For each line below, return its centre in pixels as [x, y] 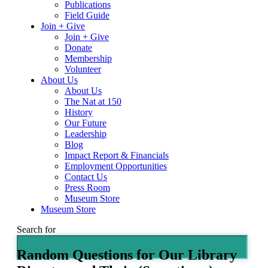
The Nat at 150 [93, 102]
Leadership [86, 134]
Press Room [87, 188]
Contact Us [86, 177]
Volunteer [83, 69]
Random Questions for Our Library [127, 255]
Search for [36, 230]
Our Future [86, 123]
